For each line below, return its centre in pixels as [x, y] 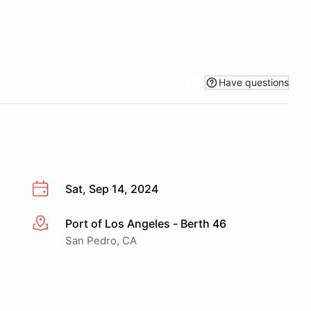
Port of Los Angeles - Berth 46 [146, 223]
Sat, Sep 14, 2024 [112, 189]
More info [57, 224]
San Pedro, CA [101, 240]
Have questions [254, 82]
